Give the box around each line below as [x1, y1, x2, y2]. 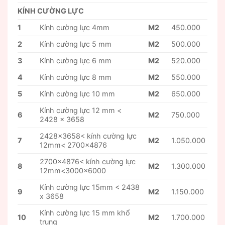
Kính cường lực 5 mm [40, 40, 112, 49]
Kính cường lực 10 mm [40, 89, 116, 98]
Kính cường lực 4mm [40, 23, 110, 32]
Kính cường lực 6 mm [40, 56, 112, 65]
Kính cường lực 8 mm [40, 73, 112, 82]
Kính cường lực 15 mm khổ [40, 208, 131, 217]
